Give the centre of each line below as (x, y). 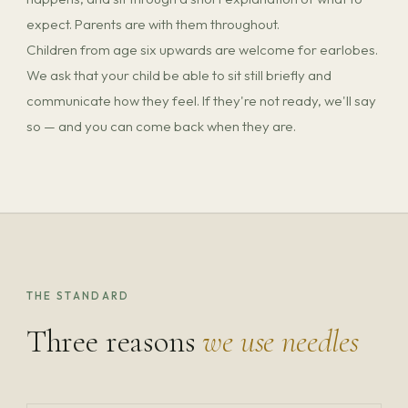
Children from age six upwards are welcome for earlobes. (202, 50)
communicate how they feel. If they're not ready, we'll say (201, 101)
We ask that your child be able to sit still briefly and (178, 76)
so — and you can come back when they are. (161, 127)
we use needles (280, 341)
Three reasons (114, 341)
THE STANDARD (78, 296)
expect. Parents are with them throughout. (153, 25)
